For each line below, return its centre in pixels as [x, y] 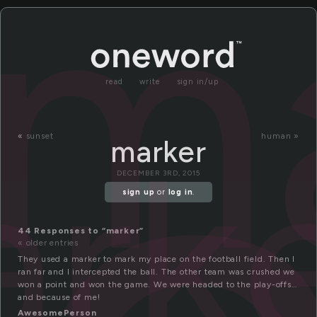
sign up [138, 192]
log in [180, 192]
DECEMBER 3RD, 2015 [158, 173]
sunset [40, 136]
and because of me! [59, 298]
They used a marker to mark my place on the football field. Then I [156, 259]
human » [280, 136]
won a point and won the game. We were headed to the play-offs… [157, 285]
